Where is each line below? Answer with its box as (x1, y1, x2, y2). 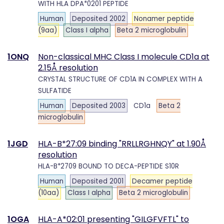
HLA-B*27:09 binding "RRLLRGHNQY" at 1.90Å (38, 137, 206, 149)
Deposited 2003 (72, 101, 125, 110)
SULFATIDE (38, 85, 71, 95)
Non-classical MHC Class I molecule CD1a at (38, 50, 209, 62)
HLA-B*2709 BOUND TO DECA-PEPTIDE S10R (38, 161, 179, 171)
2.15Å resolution (38, 61, 98, 73)
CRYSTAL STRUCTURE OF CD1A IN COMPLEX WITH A (38, 74, 202, 84)
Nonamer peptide (134, 14, 194, 23)
